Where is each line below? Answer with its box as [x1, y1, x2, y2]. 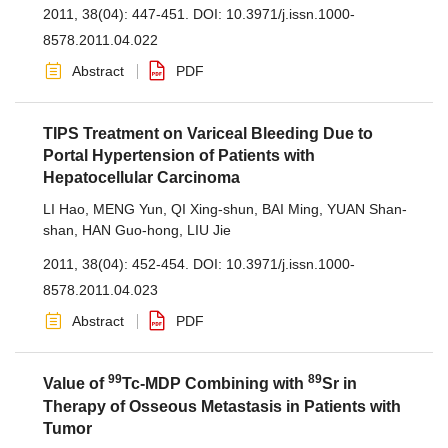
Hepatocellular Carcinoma [43, 169, 240, 186]
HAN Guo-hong [82, 222, 179, 238]
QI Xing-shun [171, 201, 254, 217]
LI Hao [43, 201, 85, 217]
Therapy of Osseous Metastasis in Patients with [43, 398, 401, 415]
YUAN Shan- [327, 201, 407, 217]
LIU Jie [187, 222, 231, 238]
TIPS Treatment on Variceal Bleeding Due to [43, 125, 373, 142]
